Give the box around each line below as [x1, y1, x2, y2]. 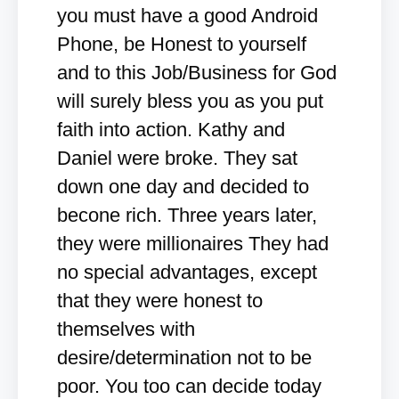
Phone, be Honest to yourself [57, 33, 306, 55]
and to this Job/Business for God [57, 61, 337, 84]
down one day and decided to [57, 175, 309, 198]
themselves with [57, 318, 195, 340]
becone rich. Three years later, [57, 204, 317, 226]
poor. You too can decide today [57, 375, 322, 397]
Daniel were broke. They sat [57, 147, 297, 169]
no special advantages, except [57, 261, 317, 283]
